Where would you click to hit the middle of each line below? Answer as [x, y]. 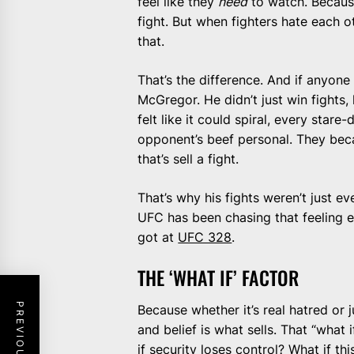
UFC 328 [205, 237]
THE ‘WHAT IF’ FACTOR [218, 278]
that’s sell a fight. [188, 159]
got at [158, 237]
